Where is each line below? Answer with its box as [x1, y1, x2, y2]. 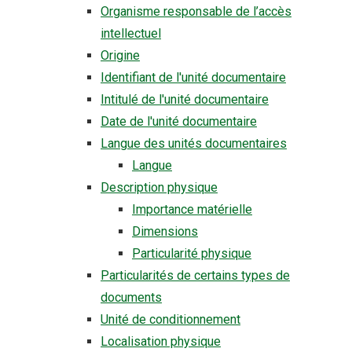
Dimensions [132, 224, 198, 239]
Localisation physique [101, 334, 221, 349]
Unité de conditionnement [101, 312, 240, 327]
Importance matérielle [132, 202, 252, 217]
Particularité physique [132, 246, 251, 261]
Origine [101, 48, 140, 63]
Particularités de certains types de [101, 268, 290, 283]
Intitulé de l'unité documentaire [101, 92, 269, 107]
